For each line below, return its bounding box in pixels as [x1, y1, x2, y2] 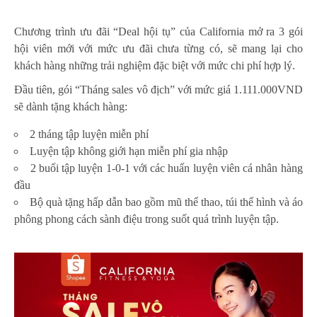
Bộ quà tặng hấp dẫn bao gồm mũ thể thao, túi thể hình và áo [30, 196, 303, 209]
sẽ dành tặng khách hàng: [14, 100, 127, 113]
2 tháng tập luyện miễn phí [30, 128, 149, 141]
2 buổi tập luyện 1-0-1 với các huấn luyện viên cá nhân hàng [30, 162, 303, 175]
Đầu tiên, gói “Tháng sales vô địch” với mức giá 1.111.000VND [14, 83, 303, 96]
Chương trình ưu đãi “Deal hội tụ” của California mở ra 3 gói [14, 25, 303, 38]
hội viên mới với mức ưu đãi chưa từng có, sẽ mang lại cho [14, 42, 303, 55]
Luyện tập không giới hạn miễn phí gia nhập [30, 145, 228, 158]
